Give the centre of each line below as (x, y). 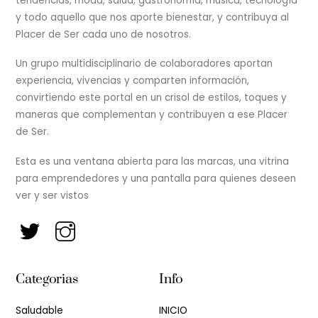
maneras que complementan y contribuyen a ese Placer (152, 115)
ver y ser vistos (53, 196)
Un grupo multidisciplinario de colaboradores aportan (144, 64)
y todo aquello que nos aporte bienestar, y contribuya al (153, 17)
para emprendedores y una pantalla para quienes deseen (156, 179)
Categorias (47, 279)
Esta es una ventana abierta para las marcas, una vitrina (153, 161)
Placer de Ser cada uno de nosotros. (104, 34)
